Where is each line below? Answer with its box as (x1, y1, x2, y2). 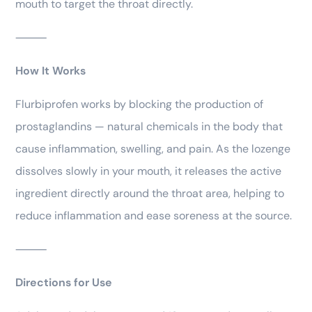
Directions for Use (15, 275, 112, 290)
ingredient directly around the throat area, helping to (15, 186, 284, 201)
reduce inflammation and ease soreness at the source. (15, 208, 292, 224)
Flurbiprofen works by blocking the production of (15, 97, 263, 112)
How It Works (15, 63, 86, 79)
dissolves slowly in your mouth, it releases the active (15, 164, 281, 179)
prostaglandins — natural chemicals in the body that (15, 119, 283, 134)
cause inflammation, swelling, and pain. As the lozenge (15, 141, 290, 157)
